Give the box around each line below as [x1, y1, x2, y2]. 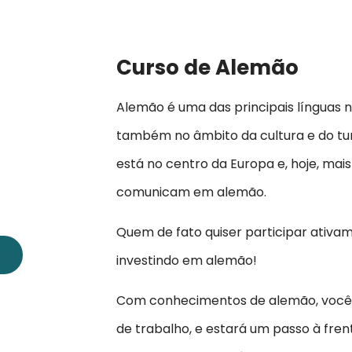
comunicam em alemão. [116, 183, 266, 201]
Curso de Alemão [116, 53, 299, 82]
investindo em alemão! [116, 251, 257, 269]
